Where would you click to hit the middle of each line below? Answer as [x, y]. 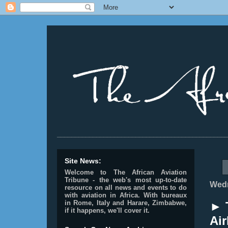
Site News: [83, 161]
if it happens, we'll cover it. [107, 210]
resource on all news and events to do [126, 188]
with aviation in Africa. [102, 195]
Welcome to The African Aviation [126, 172]
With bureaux [165, 195]
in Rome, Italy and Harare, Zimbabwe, [126, 203]
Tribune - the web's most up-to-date [126, 180]
